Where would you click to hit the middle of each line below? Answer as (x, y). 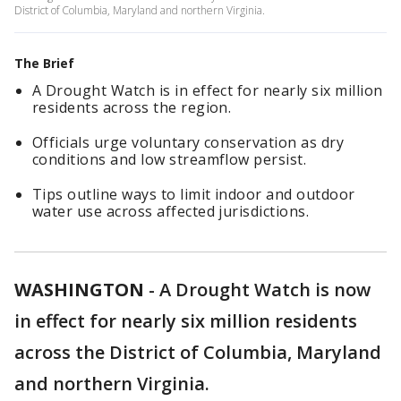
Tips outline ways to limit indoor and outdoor (194, 194)
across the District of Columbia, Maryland (198, 352)
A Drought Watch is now (265, 290)
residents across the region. (132, 107)
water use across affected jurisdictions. (171, 211)
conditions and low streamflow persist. (170, 159)
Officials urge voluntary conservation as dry (188, 142)
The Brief (44, 63)
